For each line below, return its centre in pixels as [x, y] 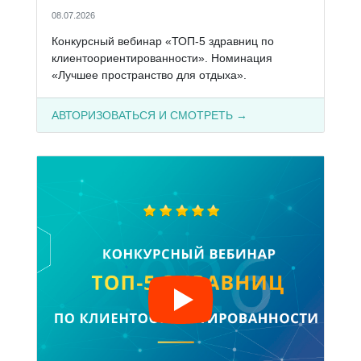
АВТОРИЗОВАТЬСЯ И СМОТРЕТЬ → [149, 115]
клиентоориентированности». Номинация [162, 58]
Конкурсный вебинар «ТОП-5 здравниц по [162, 41]
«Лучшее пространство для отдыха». [149, 75]
